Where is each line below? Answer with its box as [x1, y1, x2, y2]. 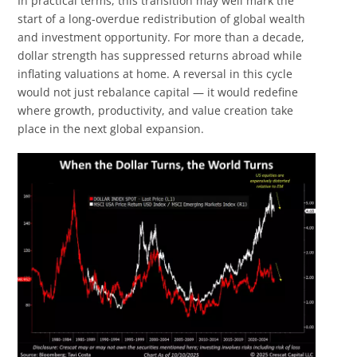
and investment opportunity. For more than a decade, [18, 29, 305, 45]
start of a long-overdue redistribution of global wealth [18, 11, 306, 27]
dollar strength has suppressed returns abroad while [18, 48, 303, 64]
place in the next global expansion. [18, 121, 205, 137]
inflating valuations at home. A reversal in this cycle [18, 66, 293, 82]
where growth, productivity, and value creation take [18, 103, 294, 119]
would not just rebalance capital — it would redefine [18, 84, 299, 100]
